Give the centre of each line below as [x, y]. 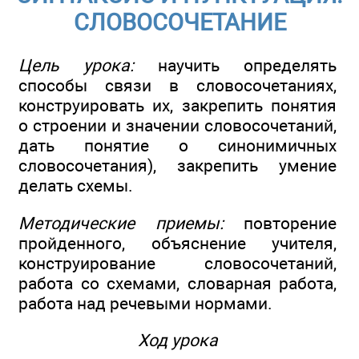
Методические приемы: [121, 223]
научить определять [235, 66]
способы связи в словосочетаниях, [177, 86]
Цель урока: [76, 66]
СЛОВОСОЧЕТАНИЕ [179, 23]
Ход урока [177, 341]
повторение [280, 223]
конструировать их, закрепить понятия [177, 106]
